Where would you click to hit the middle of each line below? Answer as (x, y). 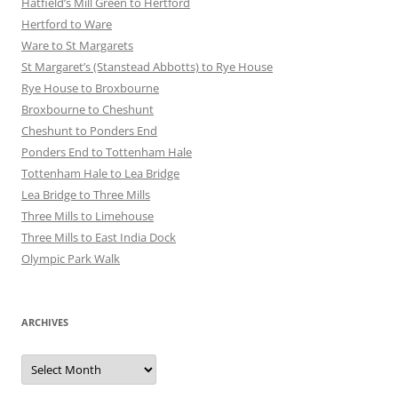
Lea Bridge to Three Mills (86, 195)
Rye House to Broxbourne (90, 88)
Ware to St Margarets (77, 45)
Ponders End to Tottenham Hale (107, 152)
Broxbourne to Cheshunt (88, 109)
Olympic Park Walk (71, 259)
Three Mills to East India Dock (99, 237)
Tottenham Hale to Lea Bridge (100, 173)
